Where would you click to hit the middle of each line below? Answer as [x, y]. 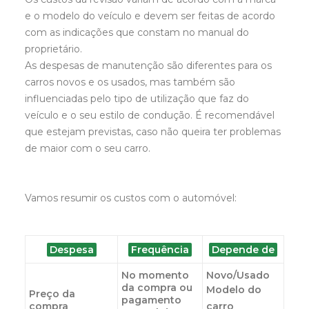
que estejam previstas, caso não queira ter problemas [153, 132]
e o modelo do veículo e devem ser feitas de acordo [150, 16]
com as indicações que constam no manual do [137, 32]
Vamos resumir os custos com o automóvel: [131, 198]
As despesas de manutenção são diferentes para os [148, 66]
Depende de [243, 250]
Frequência [160, 250]
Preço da [52, 294]
